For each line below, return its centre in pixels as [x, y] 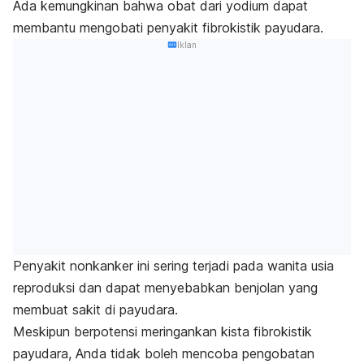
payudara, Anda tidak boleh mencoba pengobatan [164, 353]
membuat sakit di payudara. [95, 309]
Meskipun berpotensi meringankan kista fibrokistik [162, 331]
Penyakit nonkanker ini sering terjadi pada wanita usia [173, 265]
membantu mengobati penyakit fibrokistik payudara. [170, 28]
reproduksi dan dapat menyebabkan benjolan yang [165, 287]
